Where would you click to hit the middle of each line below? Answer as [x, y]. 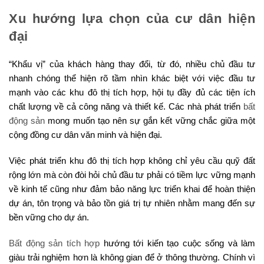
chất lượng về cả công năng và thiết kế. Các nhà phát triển [126, 106]
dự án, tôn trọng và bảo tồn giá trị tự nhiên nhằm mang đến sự [132, 203]
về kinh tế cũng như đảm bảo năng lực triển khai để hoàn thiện [132, 189]
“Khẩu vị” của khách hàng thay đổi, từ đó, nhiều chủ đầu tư [132, 64]
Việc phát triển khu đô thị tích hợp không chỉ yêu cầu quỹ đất [132, 160]
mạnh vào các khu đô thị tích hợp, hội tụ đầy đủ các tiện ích [132, 92]
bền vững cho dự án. [49, 217]
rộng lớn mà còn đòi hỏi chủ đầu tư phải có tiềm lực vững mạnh [132, 174]
